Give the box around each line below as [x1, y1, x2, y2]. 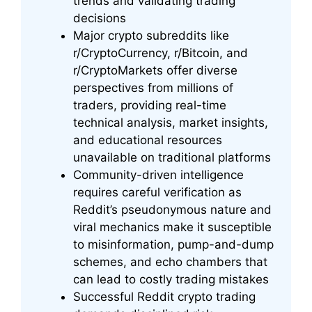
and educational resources [73, 133, 222, 148]
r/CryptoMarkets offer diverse [73, 63, 237, 78]
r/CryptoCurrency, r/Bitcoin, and [73, 46, 248, 61]
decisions [73, 11, 126, 26]
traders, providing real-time [73, 98, 226, 113]
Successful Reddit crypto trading [73, 290, 256, 304]
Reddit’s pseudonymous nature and [73, 203, 272, 217]
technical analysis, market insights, [73, 116, 268, 130]
